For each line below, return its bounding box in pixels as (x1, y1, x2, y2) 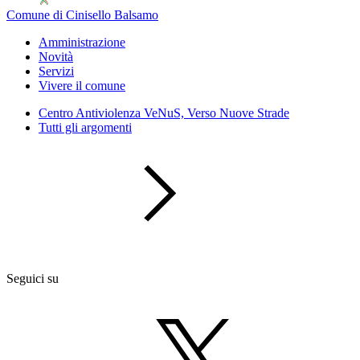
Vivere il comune (39, 79, 125, 92)
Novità (39, 50, 73, 63)
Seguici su (6, 272, 59, 285)
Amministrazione (39, 35, 125, 49)
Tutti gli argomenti (39, 121, 132, 134)
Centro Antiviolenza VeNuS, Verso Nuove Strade (39, 106, 289, 120)
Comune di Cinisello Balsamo (6, 8, 158, 22)
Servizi (39, 64, 74, 78)
